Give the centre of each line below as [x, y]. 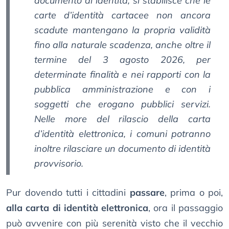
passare [147, 193]
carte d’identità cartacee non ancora [122, 15]
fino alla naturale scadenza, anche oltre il [122, 45]
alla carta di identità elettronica [77, 208]
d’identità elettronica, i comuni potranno [122, 134]
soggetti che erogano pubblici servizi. [122, 104]
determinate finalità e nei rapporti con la [122, 75]
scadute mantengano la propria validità [122, 30]
